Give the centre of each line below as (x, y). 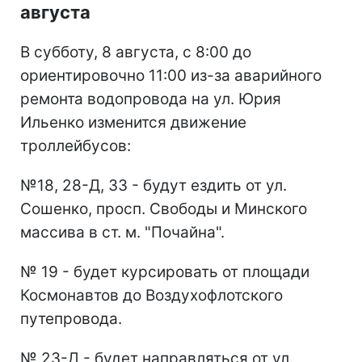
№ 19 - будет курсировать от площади (165, 272)
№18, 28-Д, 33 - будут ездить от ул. (154, 186)
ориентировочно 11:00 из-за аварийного (171, 76)
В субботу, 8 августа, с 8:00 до (136, 53)
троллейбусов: (76, 146)
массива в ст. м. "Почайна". (122, 233)
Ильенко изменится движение (133, 123)
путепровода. (71, 319)
